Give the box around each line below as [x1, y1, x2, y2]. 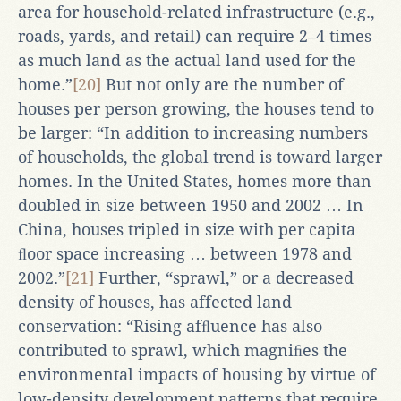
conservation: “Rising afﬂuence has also [18, 316, 322, 336]
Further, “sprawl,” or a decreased [94, 268, 354, 287]
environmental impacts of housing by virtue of [18, 364, 376, 384]
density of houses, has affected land [18, 292, 292, 311]
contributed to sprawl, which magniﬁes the [18, 340, 347, 360]
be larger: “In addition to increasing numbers [18, 123, 368, 142]
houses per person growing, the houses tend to [18, 98, 374, 118]
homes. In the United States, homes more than [18, 171, 371, 191]
